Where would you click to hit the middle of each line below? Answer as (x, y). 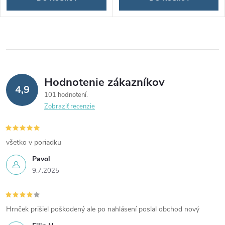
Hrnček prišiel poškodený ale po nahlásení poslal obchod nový (103, 209)
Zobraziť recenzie (70, 106)
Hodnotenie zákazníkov (104, 82)
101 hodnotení (66, 95)
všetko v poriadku (34, 142)
